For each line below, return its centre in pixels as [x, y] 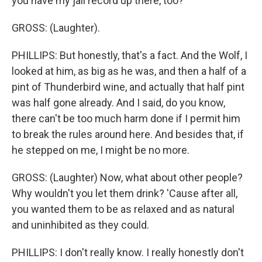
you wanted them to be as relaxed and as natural [123, 209]
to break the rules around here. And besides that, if [128, 134]
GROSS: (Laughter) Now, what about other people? [127, 177]
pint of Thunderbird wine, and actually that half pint [128, 87]
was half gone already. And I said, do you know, [118, 103]
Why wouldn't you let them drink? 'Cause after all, [125, 193]
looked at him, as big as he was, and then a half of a [129, 71]
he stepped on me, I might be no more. [101, 150]
